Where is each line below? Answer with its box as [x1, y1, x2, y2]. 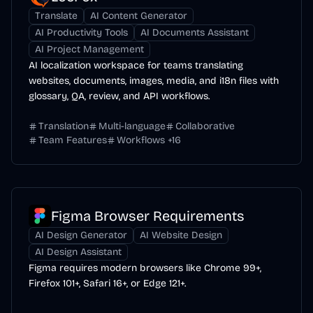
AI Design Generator [35, 229, 127, 241]
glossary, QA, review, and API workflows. [29, 90, 210, 102]
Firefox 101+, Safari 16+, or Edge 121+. [29, 277, 186, 289]
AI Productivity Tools [35, 27, 128, 38]
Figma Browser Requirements [51, 208, 245, 224]
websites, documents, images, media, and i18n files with [29, 75, 279, 87]
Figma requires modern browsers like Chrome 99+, [29, 262, 261, 274]
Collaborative [175, 120, 235, 132]
